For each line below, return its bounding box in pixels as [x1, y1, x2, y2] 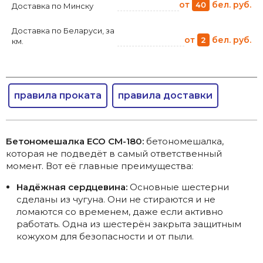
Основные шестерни [127, 181, 229, 193]
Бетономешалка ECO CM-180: [6, 136, 146, 147]
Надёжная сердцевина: [16, 181, 127, 193]
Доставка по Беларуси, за [12, 25, 114, 35]
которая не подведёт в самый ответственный [6, 148, 222, 160]
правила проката [14, 89, 102, 101]
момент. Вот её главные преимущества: [6, 160, 193, 172]
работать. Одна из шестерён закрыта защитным [16, 218, 241, 230]
